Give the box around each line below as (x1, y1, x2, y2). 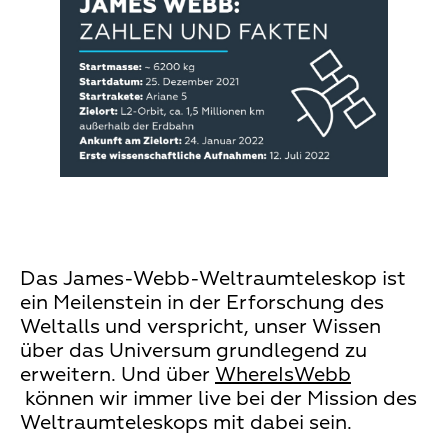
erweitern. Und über (20, 364, 215, 385)
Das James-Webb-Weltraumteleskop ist (20, 268, 406, 289)
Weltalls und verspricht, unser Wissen (20, 316, 381, 337)
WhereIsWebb (215, 364, 351, 385)
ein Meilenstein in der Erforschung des (20, 292, 384, 313)
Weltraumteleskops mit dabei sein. (20, 412, 352, 433)
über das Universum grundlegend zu (20, 340, 367, 361)
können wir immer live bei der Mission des (20, 388, 417, 409)
